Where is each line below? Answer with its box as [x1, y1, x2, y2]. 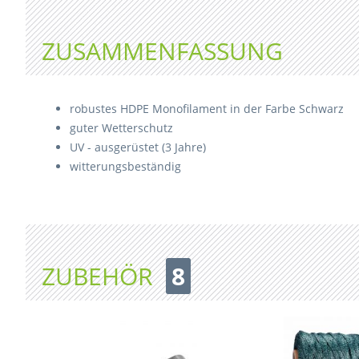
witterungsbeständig [70, 159, 181, 174]
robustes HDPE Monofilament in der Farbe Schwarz [70, 101, 344, 116]
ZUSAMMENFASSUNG [42, 34, 283, 67]
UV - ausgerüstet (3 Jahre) [70, 139, 206, 155]
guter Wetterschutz [70, 120, 173, 135]
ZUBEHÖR [42, 260, 159, 292]
